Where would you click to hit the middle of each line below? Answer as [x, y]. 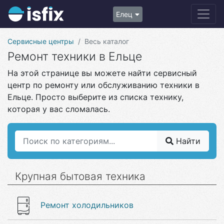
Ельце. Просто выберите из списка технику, [95, 97]
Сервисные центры [41, 41]
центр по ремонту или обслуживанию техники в [103, 85]
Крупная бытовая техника [80, 176]
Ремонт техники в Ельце [75, 56]
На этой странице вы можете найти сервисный [102, 73]
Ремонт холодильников [87, 205]
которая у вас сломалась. [59, 109]
